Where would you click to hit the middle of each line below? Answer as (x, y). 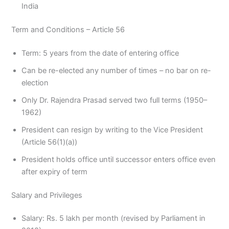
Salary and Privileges (47, 195)
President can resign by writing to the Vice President (112, 130)
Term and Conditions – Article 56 (68, 29)
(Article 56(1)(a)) (50, 142)
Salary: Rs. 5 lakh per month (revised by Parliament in (114, 219)
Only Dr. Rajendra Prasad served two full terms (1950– (114, 100)
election (35, 83)
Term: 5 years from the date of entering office (100, 53)
